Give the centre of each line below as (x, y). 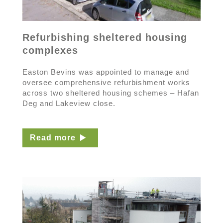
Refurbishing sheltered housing (105, 37)
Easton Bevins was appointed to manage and (106, 72)
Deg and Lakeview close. (69, 103)
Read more (53, 137)
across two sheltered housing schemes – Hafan (111, 93)
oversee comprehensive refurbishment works (106, 82)
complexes (50, 50)
